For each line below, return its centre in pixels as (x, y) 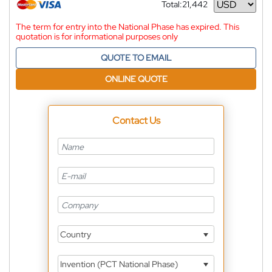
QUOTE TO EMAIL (136, 58)
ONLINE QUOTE (136, 79)
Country (75, 234)
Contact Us (136, 121)
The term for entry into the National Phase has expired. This (127, 27)
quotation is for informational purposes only (97, 36)
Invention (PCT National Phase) (118, 264)
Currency (179, 9)
